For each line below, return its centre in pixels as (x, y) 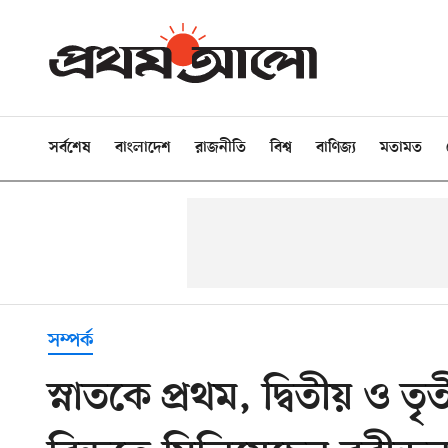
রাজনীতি (220, 148)
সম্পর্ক (70, 341)
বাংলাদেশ (143, 148)
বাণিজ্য (336, 148)
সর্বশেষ (70, 148)
